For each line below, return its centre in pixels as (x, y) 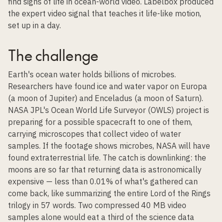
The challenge (53, 55)
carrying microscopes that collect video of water (94, 134)
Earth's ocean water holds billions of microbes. (92, 74)
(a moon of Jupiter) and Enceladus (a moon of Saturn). (106, 98)
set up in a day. (34, 25)
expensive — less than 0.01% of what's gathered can (103, 181)
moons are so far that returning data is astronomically (105, 169)
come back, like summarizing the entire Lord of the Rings (109, 193)
